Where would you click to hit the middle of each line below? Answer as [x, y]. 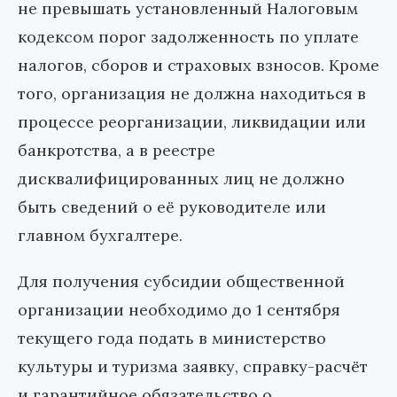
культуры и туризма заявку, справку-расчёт [193, 366]
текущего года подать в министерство [172, 338]
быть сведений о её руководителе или [172, 206]
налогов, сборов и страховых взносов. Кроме [198, 65]
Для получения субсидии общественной [181, 281]
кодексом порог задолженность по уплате [188, 36]
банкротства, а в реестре [117, 150]
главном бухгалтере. [100, 235]
